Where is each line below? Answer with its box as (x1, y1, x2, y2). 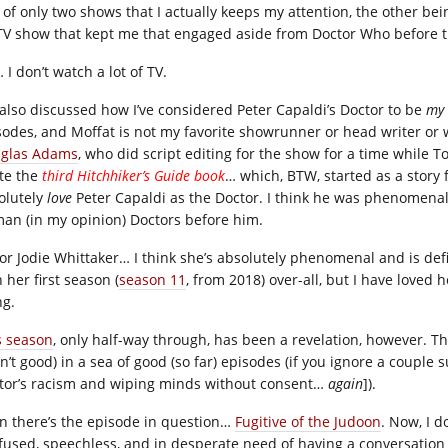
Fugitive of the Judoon (235, 412, 381, 431)
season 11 (119, 270, 186, 289)
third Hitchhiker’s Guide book (42, 166, 225, 185)
